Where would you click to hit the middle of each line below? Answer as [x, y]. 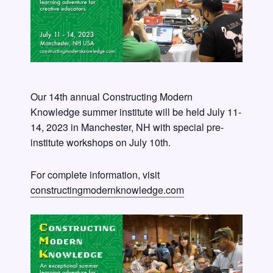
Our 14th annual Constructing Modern [112, 97]
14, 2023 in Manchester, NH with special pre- [127, 127]
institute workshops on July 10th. [101, 143]
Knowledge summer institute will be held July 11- [136, 112]
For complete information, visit [95, 175]
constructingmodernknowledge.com [107, 190]
